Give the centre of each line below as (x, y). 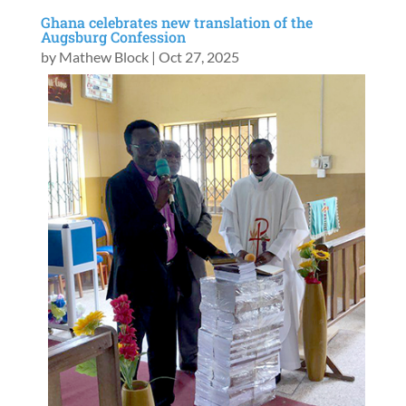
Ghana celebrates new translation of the (176, 23)
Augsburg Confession (113, 37)
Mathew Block (103, 57)
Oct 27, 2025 (198, 57)
